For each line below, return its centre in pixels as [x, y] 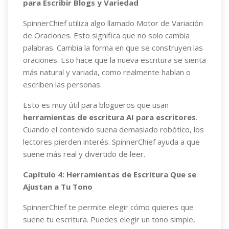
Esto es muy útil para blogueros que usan [96, 105]
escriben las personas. [62, 84]
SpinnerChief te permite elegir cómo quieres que [108, 207]
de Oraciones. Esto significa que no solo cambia [106, 35]
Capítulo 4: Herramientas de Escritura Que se [110, 174]
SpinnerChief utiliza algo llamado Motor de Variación [113, 23]
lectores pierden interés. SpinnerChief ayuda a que [111, 142]
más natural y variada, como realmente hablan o [107, 72]
